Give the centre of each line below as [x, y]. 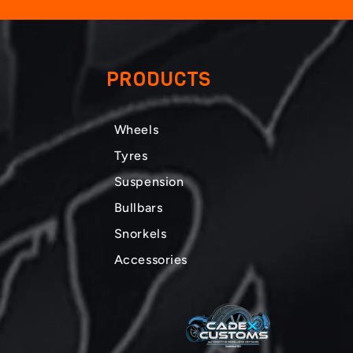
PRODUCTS [159, 79]
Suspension [149, 181]
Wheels [136, 129]
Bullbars [138, 207]
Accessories [151, 259]
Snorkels [140, 233]
